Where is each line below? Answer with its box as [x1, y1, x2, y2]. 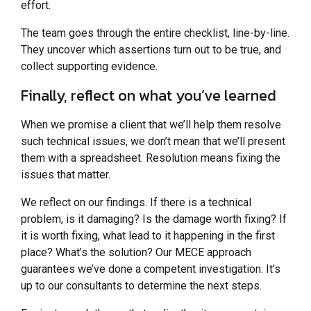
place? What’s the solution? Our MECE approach [21, 245, 251, 259]
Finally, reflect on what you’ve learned [21, 83, 276, 107]
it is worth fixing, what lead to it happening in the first [21, 228, 275, 242]
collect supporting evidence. [21, 59, 158, 73]
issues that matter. [21, 167, 110, 181]
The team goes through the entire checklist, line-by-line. [21, 26, 289, 40]
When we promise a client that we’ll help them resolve [21, 117, 281, 131]
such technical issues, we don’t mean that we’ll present [21, 134, 285, 148]
